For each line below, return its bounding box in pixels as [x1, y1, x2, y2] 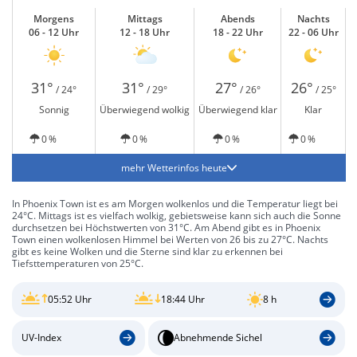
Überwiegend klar [198, 103, 277, 116]
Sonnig [38, 103, 69, 116]
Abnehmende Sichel [173, 331, 262, 345]
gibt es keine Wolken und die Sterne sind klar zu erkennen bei [12, 245, 283, 258]
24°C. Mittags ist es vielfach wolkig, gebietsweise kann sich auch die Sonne [12, 209, 341, 222]
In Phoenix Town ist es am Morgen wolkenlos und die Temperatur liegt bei [12, 197, 338, 210]
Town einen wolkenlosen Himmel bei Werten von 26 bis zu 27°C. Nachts [12, 233, 328, 246]
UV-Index [22, 331, 61, 345]
